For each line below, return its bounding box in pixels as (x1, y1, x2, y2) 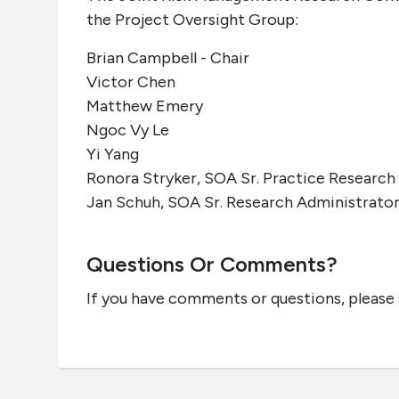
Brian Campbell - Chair (86, 48, 249, 68)
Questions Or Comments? (86, 251, 338, 277)
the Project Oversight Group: (86, 10, 298, 29)
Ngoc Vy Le (86, 120, 169, 140)
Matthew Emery (86, 96, 203, 116)
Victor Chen (86, 72, 175, 92)
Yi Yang (86, 144, 139, 164)
